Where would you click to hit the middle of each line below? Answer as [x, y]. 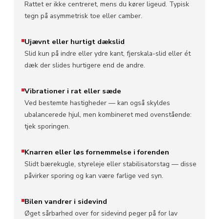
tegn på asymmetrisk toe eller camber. [83, 16]
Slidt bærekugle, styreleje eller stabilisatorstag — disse [110, 164]
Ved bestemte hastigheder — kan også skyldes [97, 103]
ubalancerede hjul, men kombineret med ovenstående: [108, 114]
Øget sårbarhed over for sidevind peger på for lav [101, 213]
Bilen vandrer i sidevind [66, 201]
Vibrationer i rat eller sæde [73, 91]
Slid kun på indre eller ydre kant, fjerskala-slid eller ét [108, 53]
